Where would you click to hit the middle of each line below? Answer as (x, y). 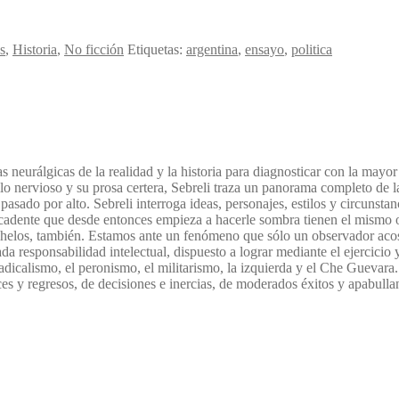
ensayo (265, 50)
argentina (212, 50)
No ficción (94, 50)
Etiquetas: (157, 50)
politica (312, 50)
